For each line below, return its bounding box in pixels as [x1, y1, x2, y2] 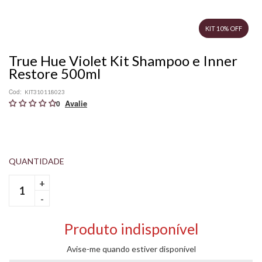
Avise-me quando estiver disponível [66, 244, 196, 254]
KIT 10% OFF [205, 25, 243, 32]
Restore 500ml [9, 65, 101, 82]
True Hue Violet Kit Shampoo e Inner [9, 52, 237, 69]
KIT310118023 [25, 88, 65, 95]
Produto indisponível [64, 220, 198, 237]
